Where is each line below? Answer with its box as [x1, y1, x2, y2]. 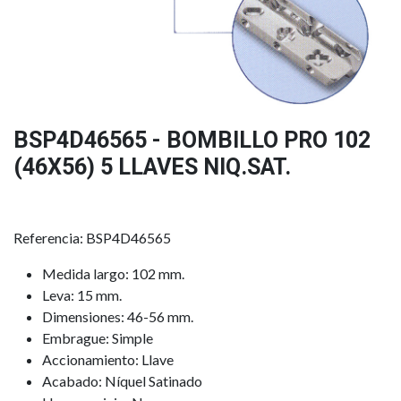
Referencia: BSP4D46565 [13, 229, 171, 247]
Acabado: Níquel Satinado [42, 372, 202, 390]
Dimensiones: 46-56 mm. [42, 308, 193, 326]
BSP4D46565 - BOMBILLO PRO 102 [13, 127, 371, 154]
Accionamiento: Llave [42, 351, 174, 369]
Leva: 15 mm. [42, 286, 122, 304]
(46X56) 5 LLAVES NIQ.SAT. [13, 154, 291, 181]
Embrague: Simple [42, 329, 153, 347]
